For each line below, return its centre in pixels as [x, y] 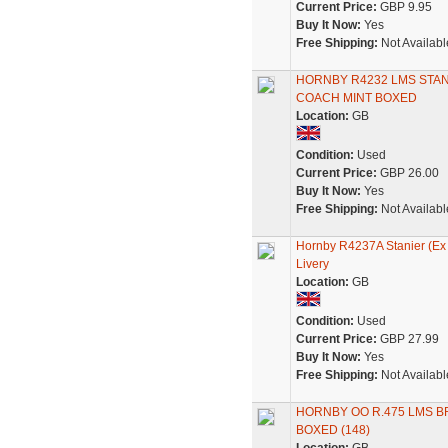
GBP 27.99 [407, 339]
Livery [312, 264]
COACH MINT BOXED [356, 98]
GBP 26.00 [407, 173]
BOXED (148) [332, 430]
